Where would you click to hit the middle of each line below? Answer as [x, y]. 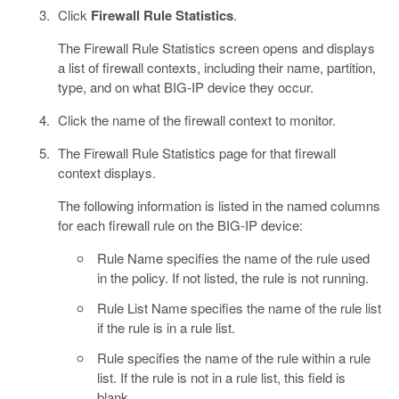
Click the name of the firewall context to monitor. [196, 119]
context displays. [106, 172]
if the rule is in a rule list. [166, 327]
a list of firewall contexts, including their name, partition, [216, 67]
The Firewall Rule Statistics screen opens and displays [216, 47]
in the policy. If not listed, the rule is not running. [233, 277]
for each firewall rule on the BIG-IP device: [180, 224]
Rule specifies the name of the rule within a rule [234, 357]
